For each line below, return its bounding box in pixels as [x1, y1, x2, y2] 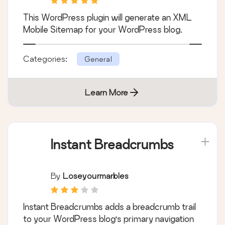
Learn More [85, 87, 128, 97]
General [84, 55, 112, 64]
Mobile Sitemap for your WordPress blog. [23, 25, 182, 35]
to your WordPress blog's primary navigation [23, 214, 194, 224]
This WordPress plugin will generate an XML [23, 13, 192, 23]
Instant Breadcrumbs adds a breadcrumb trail [23, 202, 196, 212]
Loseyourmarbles [63, 171, 129, 181]
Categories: [23, 54, 69, 64]
